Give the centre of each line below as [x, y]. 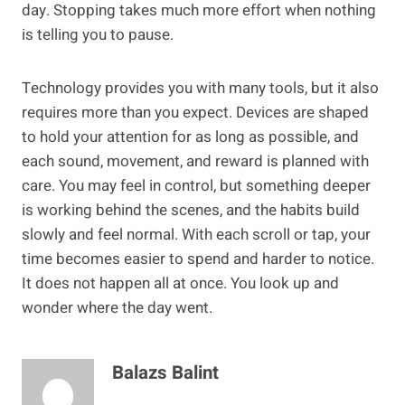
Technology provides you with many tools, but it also [200, 89]
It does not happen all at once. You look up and [180, 284]
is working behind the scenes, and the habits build [191, 211]
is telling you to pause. [98, 35]
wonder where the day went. [117, 308]
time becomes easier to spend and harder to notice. [198, 259]
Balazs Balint [165, 373]
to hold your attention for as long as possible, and [190, 137]
